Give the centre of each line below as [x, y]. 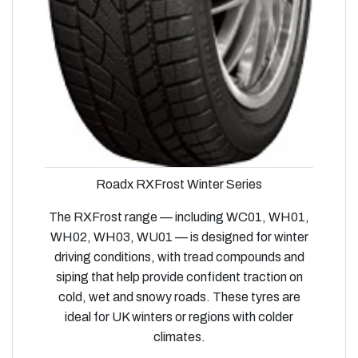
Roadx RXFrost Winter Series [179, 184]
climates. [179, 336]
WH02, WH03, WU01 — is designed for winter [179, 237]
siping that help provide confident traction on [179, 276]
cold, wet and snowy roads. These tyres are [179, 296]
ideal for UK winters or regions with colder [179, 316]
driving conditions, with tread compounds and [179, 257]
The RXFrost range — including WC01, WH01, [179, 217]
